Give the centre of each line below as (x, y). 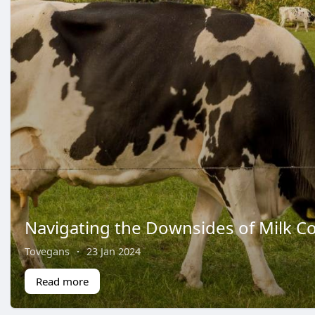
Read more (62, 281)
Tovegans (47, 251)
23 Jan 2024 (114, 251)
